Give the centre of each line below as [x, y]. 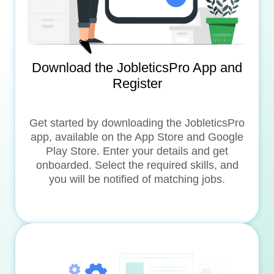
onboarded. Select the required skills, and [137, 165]
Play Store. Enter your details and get [137, 151]
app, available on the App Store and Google [137, 137]
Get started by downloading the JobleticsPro [137, 123]
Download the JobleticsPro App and [137, 67]
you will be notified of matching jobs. [137, 179]
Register [137, 83]
